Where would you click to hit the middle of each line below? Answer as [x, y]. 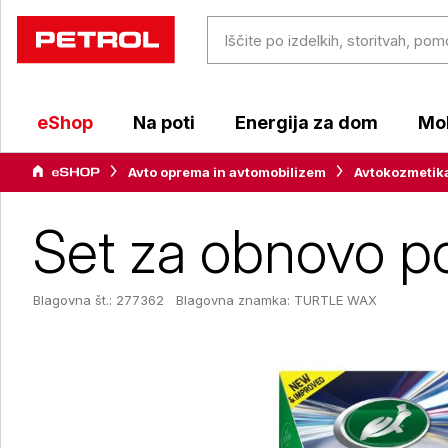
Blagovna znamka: [235, 300]
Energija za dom [306, 122]
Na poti [164, 122]
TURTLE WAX [335, 300]
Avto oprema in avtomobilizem [227, 172]
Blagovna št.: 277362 [98, 300]
